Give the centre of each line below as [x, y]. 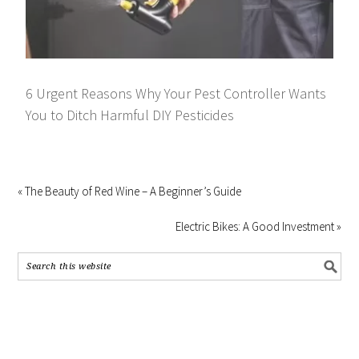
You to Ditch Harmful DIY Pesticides [130, 115]
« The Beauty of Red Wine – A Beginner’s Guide [130, 191]
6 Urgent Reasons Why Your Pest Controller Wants [176, 93]
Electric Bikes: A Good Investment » [258, 226]
